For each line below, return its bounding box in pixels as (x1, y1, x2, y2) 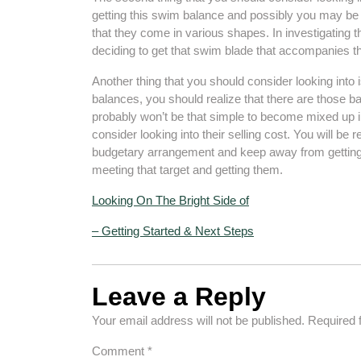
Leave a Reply (92, 282, 266, 311)
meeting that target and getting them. (92, 163, 283, 176)
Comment (92, 344, 147, 358)
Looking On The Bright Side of (92, 193, 249, 207)
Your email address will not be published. (92, 313, 305, 327)
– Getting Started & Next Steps (92, 224, 254, 238)
